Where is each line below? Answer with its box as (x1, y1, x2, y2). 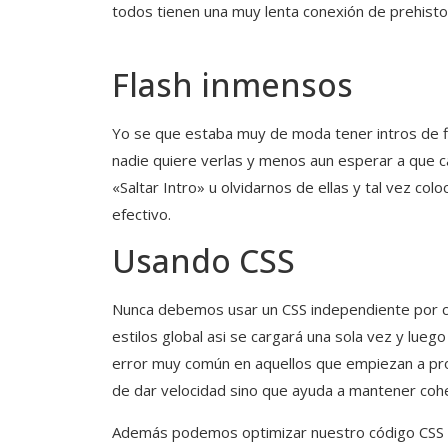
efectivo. (112, 204, 171, 225)
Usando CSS (112, 239, 295, 283)
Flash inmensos (112, 63, 353, 107)
